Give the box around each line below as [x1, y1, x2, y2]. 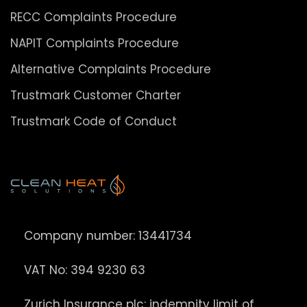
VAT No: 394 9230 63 [24, 261, 145, 278]
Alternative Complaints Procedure [10, 60, 211, 77]
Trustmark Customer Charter [10, 86, 181, 103]
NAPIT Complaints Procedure [10, 34, 179, 51]
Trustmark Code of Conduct [10, 112, 177, 130]
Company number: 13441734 [24, 227, 192, 244]
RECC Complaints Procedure [10, 8, 177, 25]
